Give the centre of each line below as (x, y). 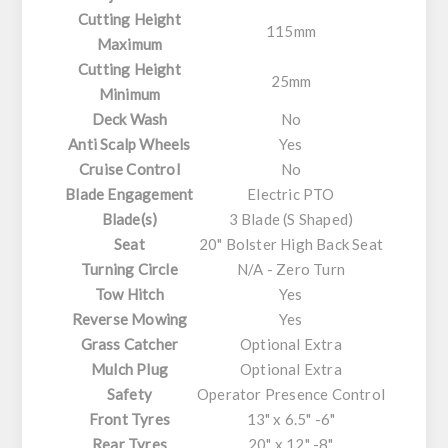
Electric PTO (291, 194)
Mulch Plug (129, 369)
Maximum (129, 44)
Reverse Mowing (129, 319)
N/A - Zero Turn (290, 269)
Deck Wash (129, 119)
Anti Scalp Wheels (129, 144)
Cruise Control (129, 169)
